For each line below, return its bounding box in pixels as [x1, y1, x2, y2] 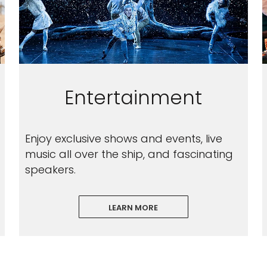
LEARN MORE [108, 202, 159, 213]
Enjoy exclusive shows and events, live [24, 131, 222, 146]
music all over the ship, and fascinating [24, 147, 233, 162]
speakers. [24, 162, 76, 177]
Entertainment [64, 84, 203, 111]
